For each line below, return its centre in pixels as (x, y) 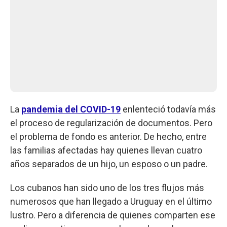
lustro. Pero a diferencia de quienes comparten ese (113, 215)
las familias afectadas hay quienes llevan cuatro (106, 150)
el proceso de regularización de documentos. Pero (111, 123)
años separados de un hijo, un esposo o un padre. (109, 164)
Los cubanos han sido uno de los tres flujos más (107, 187)
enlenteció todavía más (168, 109)
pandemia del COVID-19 (71, 109)
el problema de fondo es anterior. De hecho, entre (108, 136)
